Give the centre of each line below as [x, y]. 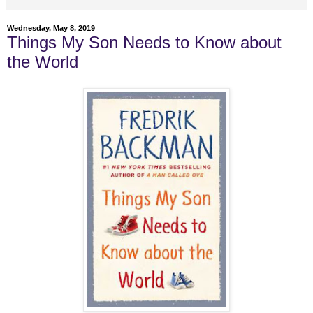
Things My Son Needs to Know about [144, 42]
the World [43, 61]
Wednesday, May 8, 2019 [51, 28]
